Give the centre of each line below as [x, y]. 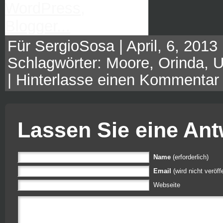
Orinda [181, 63]
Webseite [167, 185]
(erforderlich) [191, 157]
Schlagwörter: [57, 63]
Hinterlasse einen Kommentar [117, 80]
